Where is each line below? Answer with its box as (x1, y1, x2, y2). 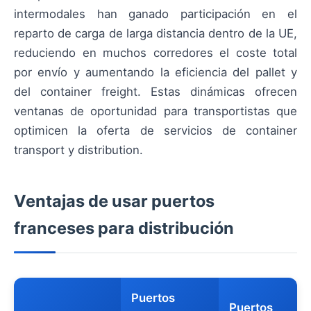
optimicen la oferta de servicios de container (14, 124, 297, 138)
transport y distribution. (14, 143, 143, 158)
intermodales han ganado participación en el (14, 7, 297, 22)
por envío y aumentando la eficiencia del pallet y (14, 65, 297, 80)
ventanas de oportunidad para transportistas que (14, 104, 297, 119)
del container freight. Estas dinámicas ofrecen (14, 85, 297, 99)
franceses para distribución (14, 218, 234, 239)
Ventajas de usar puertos (14, 191, 215, 212)
